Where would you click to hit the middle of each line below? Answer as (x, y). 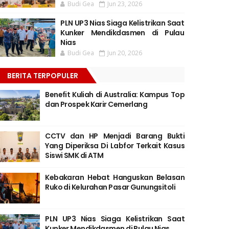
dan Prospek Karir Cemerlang (96, 104)
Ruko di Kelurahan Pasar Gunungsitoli (110, 187)
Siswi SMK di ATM (74, 155)
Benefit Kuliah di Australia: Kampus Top (115, 95)
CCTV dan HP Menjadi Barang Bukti (115, 136)
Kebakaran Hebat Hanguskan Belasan (115, 177)
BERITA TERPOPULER (43, 76)
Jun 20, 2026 (125, 53)
